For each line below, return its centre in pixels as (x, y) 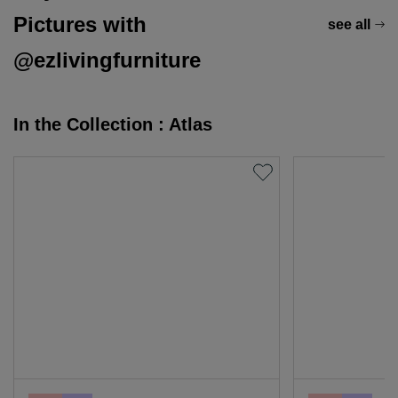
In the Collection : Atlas (113, 124)
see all (349, 24)
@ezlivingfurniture (107, 60)
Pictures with (80, 24)
